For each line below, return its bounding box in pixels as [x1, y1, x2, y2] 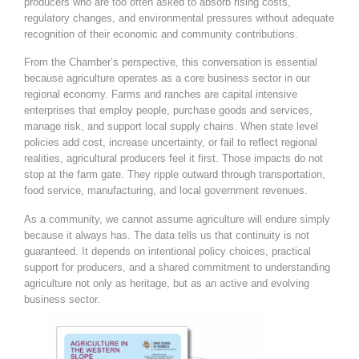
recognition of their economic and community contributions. [24, 27, 298, 40]
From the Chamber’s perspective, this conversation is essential [24, 56, 317, 69]
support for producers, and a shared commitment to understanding [24, 261, 330, 273]
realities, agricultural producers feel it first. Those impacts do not [24, 152, 323, 165]
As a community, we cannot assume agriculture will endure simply [24, 213, 330, 225]
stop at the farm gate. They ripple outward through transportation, [24, 168, 325, 181]
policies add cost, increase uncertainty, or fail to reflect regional [24, 136, 317, 149]
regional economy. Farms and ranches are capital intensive [24, 88, 297, 101]
